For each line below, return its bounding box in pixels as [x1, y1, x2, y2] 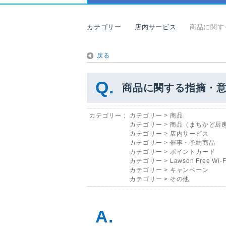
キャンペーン [169, 166, 209, 174]
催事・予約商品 [169, 139, 215, 146]
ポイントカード [169, 148, 215, 155]
